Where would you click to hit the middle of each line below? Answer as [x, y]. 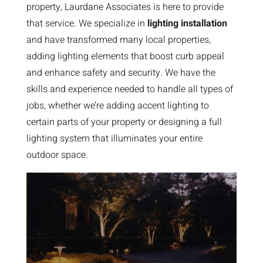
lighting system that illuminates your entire [114, 139]
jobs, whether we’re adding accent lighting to [117, 106]
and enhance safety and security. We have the [121, 73]
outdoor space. [57, 155]
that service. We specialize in [87, 23]
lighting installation [187, 23]
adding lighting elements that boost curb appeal [125, 56]
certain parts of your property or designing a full [124, 122]
